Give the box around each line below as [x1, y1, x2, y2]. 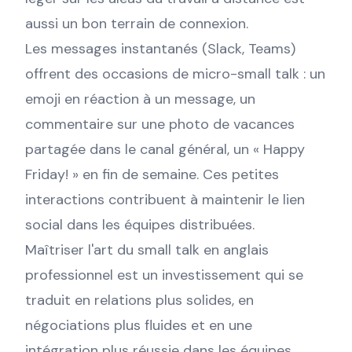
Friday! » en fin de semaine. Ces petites [25, 165, 279, 184]
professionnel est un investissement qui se [25, 266, 303, 284]
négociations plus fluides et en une [25, 316, 252, 335]
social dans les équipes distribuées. [25, 215, 255, 234]
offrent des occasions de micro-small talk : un [25, 64, 325, 83]
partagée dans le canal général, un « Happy [25, 140, 305, 159]
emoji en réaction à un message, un [25, 90, 255, 108]
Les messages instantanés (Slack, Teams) [25, 39, 295, 58]
